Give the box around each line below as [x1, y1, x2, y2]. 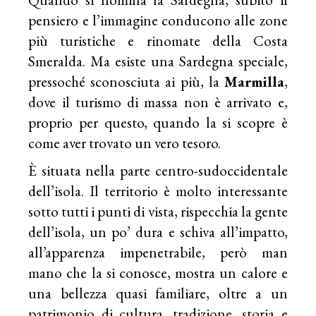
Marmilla [224, 71, 284, 91]
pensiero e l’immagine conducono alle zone [28, 10, 288, 30]
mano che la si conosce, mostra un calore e [28, 262, 288, 282]
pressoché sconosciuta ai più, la [28, 71, 224, 91]
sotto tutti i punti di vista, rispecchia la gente [28, 201, 288, 221]
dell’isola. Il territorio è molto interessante [28, 181, 288, 200]
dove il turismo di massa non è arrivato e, [28, 92, 288, 111]
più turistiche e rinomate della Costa [28, 30, 288, 50]
